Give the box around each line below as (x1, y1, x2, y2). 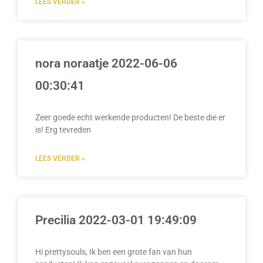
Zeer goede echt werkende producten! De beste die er (35, 112, 225, 122)
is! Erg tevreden (35, 124, 91, 134)
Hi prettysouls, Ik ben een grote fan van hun (35, 247, 192, 257)
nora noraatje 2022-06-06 (35, 56, 177, 70)
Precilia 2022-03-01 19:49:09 (35, 213, 197, 227)
